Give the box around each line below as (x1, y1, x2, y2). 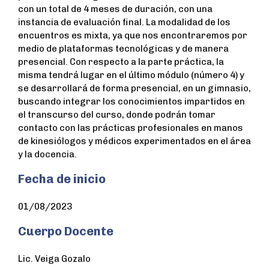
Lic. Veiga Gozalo (18, 253, 91, 265)
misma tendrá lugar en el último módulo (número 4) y (18, 70, 244, 81)
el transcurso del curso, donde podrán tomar (18, 109, 216, 121)
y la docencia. (18, 149, 77, 160)
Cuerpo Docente (18, 224, 113, 239)
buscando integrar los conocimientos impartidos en (18, 96, 245, 107)
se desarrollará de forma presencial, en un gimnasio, (18, 83, 251, 94)
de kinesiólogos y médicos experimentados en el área (18, 136, 251, 147)
